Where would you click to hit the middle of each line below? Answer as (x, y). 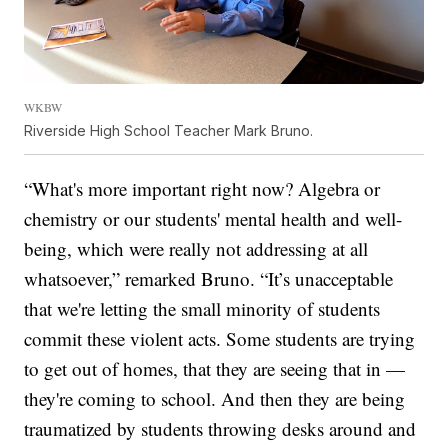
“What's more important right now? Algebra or (202, 188)
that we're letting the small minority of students (202, 308)
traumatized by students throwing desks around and (220, 428)
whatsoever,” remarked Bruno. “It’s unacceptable (209, 278)
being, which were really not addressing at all (196, 248)
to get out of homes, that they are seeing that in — (215, 368)
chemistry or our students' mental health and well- (213, 218)
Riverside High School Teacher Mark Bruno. (169, 130)
